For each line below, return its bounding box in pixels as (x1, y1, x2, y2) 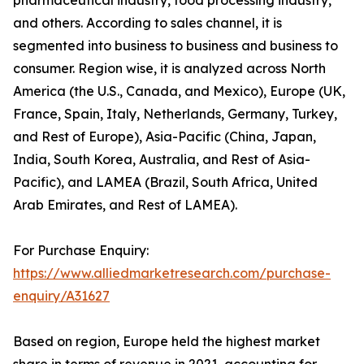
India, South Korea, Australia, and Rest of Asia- (13, 150, 310, 167)
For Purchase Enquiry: (13, 241, 149, 258)
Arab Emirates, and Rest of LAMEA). (13, 196, 237, 213)
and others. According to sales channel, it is (13, 14, 282, 31)
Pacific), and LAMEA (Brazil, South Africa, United (13, 173, 318, 190)
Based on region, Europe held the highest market (13, 332, 320, 349)
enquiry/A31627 (13, 287, 110, 304)
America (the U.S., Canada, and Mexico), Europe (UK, (13, 82, 345, 99)
